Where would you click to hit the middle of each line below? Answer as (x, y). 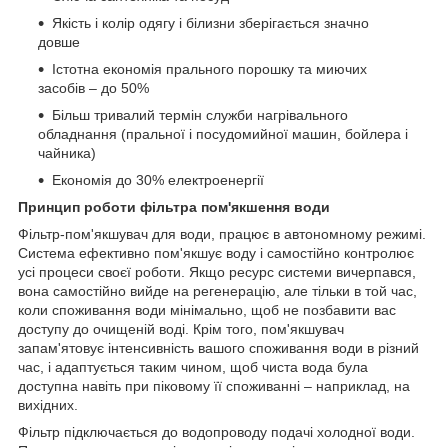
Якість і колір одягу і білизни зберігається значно (210, 22)
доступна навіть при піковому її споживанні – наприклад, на (214, 385)
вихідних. (48, 404)
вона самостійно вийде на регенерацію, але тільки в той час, (217, 290)
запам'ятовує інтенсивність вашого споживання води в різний (218, 347)
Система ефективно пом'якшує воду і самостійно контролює (216, 252)
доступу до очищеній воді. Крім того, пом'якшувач (181, 328)
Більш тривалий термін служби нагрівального (200, 114)
